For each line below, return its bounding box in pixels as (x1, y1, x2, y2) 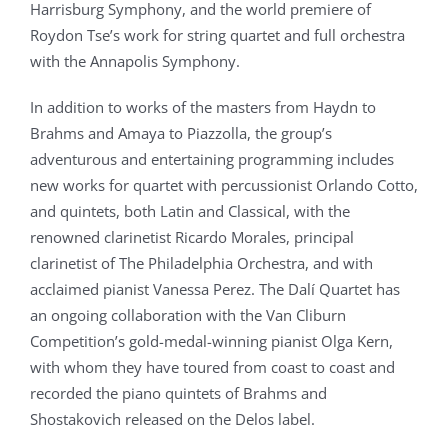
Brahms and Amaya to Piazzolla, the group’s (30, 123, 332, 143)
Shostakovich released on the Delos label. (30, 409, 315, 429)
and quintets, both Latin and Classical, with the (30, 201, 350, 221)
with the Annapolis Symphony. (30, 51, 240, 71)
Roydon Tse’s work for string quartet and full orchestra (30, 25, 405, 45)
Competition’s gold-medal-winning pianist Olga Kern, (30, 331, 393, 351)
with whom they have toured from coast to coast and (30, 357, 395, 377)
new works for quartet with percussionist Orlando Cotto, (30, 175, 418, 195)
